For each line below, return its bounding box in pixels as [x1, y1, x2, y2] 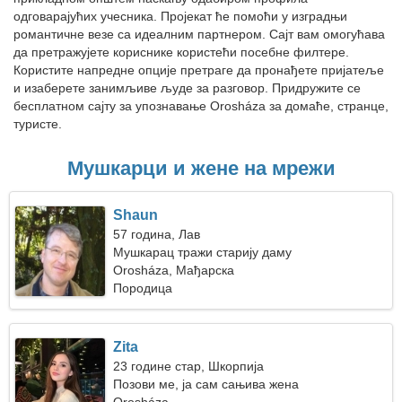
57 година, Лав [113, 227, 201, 241]
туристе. [13, 117, 62, 131]
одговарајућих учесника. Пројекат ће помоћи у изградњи [13, 9, 347, 23]
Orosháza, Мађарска [113, 263, 235, 277]
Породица [113, 281, 173, 295]
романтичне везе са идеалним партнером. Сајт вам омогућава [13, 27, 385, 41]
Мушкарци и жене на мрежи [66, 157, 336, 179]
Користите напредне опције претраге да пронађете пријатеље [13, 63, 384, 77]
